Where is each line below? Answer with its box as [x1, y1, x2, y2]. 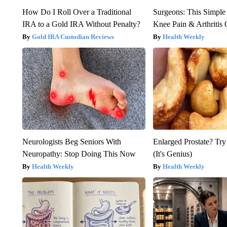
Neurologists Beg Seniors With [22, 137, 121, 146]
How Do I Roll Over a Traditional [22, 8, 131, 17]
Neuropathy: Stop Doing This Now [22, 149, 136, 159]
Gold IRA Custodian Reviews [31, 33, 114, 41]
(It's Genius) [153, 149, 193, 159]
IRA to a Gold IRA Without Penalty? [22, 20, 140, 29]
